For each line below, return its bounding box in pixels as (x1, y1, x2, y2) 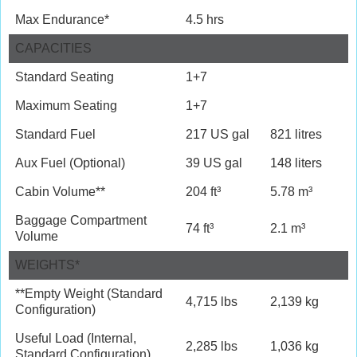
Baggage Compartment (15, 213, 147, 227)
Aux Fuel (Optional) (15, 155, 125, 170)
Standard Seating (15, 69, 114, 84)
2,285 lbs (186, 339, 237, 353)
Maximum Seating (15, 98, 117, 112)
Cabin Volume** (15, 184, 105, 198)
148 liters (270, 155, 322, 170)
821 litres (270, 127, 322, 141)
